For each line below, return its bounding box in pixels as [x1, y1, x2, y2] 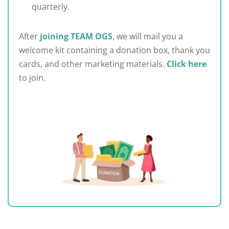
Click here [167, 58, 207, 70]
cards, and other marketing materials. [19, 58, 167, 70]
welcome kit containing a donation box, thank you [19, 44, 210, 56]
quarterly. [32, 1, 70, 13]
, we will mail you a [112, 31, 183, 42]
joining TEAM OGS [40, 31, 112, 42]
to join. [19, 72, 45, 84]
